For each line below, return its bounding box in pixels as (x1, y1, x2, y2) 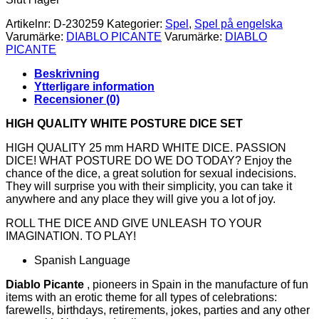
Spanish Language (34, 254, 130, 267)
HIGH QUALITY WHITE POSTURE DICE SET (6, 117, 243, 130)
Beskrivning (34, 68, 100, 80)
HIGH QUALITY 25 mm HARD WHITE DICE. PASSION (6, 142, 286, 155)
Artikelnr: (6, 18, 53, 31)
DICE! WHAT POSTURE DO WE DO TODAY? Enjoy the (6, 155, 292, 167)
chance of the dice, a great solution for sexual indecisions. (6, 167, 296, 180)
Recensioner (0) (34, 93, 120, 106)
